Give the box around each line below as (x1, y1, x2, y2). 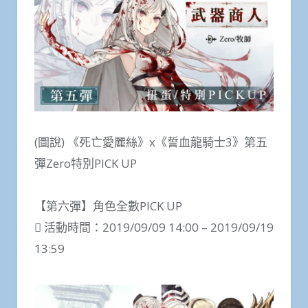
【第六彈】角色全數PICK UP (34, 198, 194, 214)
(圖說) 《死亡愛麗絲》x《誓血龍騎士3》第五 (34, 133, 267, 150)
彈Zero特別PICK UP (34, 155, 137, 171)
